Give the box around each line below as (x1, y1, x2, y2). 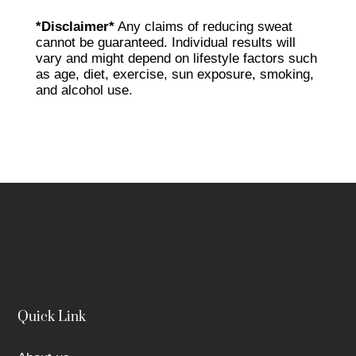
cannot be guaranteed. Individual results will (35, 35, 296, 50)
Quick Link (17, 308, 87, 326)
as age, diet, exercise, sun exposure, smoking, (35, 67, 314, 82)
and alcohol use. (35, 83, 133, 98)
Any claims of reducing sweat (114, 19, 292, 34)
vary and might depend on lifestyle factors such (35, 51, 317, 66)
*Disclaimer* (35, 19, 114, 34)
